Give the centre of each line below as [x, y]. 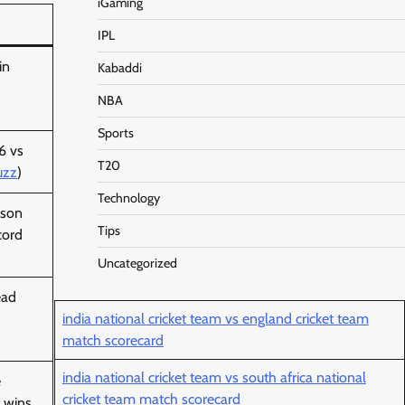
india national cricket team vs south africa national [214, 378]
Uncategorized [137, 264]
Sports [115, 133]
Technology [128, 198]
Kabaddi [119, 68]
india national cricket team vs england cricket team [215, 319]
